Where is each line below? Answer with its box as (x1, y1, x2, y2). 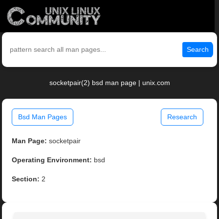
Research (167, 113, 197, 121)
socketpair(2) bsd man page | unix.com (49, 79, 170, 87)
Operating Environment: (12, 156, 92, 164)
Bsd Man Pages (18, 113, 67, 121)
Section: (12, 175, 40, 183)
